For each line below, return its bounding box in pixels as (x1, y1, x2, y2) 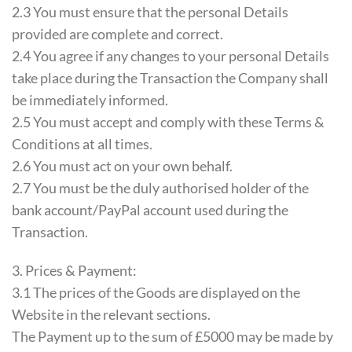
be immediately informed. (12, 91, 168, 109)
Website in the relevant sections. (12, 306, 211, 324)
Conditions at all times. (12, 135, 152, 153)
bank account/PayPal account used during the (12, 201, 288, 219)
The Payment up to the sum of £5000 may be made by (12, 328, 333, 346)
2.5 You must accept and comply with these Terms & (12, 113, 324, 131)
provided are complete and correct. (12, 25, 223, 43)
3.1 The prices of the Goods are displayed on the (12, 284, 300, 302)
